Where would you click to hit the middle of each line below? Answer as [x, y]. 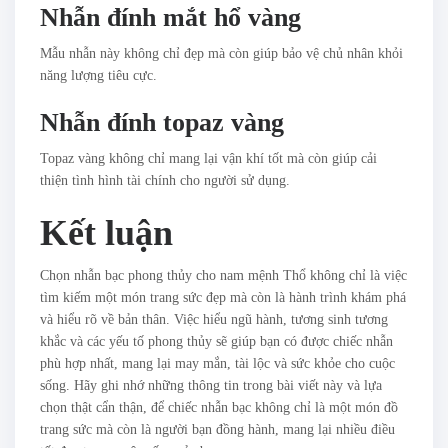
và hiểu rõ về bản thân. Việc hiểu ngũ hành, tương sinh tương [214, 319]
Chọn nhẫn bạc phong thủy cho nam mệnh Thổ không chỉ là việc [223, 275]
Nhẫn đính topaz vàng [162, 122]
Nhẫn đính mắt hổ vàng [170, 17]
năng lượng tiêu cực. [98, 75]
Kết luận [106, 232]
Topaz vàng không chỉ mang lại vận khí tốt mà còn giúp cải [208, 158]
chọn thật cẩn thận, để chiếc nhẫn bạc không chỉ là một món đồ [219, 407]
